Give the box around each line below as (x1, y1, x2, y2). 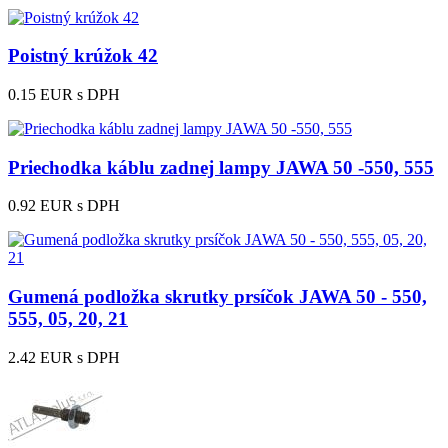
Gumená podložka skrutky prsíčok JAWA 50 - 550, (8, 286, 427, 308)
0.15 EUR (8, 86, 73, 103)
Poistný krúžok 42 (8, 45, 158, 67)
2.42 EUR (8, 348, 73, 366)
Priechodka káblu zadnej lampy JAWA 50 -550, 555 (8, 156, 434, 178)
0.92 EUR (8, 197, 73, 215)
